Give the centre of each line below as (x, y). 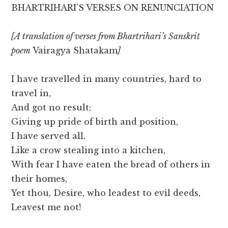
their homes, (39, 179)
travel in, (31, 93)
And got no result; (51, 108)
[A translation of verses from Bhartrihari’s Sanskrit (106, 36)
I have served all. (49, 136)
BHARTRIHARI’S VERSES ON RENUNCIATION (113, 8)
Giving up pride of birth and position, (95, 122)
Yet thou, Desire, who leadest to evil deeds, (106, 193)
